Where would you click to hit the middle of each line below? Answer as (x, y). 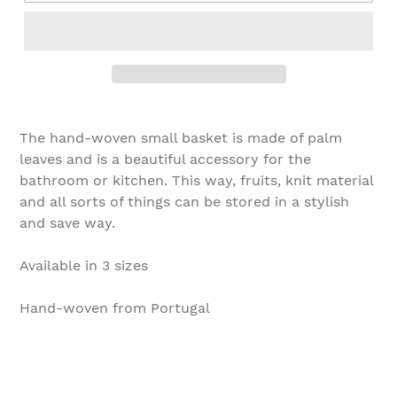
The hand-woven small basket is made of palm (181, 138)
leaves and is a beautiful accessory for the (165, 160)
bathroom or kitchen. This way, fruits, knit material (196, 181)
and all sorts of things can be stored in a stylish (184, 202)
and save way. (67, 223)
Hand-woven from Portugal (117, 308)
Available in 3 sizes (84, 266)
